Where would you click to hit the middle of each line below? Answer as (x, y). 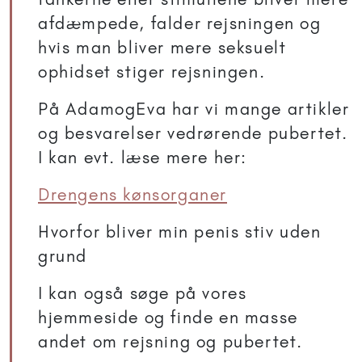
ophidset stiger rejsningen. (152, 72)
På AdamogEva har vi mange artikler (194, 109)
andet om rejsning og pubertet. (171, 342)
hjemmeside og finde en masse (168, 318)
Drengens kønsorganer (133, 195)
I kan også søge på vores (143, 293)
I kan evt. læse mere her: (143, 158)
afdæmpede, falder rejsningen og (180, 23)
